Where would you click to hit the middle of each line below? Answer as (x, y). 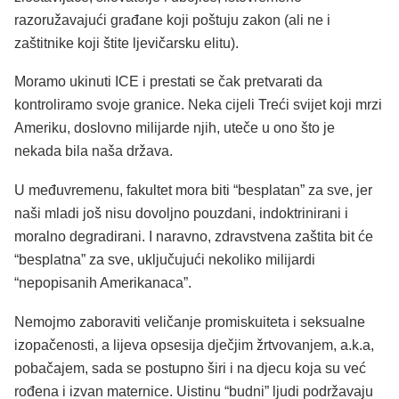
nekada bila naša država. (94, 151)
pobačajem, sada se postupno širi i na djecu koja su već (190, 368)
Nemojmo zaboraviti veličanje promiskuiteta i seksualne (190, 322)
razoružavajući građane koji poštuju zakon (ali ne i (172, 20)
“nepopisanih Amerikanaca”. (103, 283)
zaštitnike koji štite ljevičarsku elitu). (126, 43)
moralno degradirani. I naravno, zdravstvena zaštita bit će (194, 237)
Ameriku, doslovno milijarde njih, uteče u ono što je (175, 128)
